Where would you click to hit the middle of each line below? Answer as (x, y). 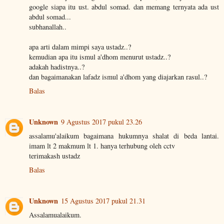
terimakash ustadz (54, 156)
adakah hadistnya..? (57, 67)
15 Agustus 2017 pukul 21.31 (103, 201)
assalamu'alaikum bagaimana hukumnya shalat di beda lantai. (124, 136)
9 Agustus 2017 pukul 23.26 (101, 122)
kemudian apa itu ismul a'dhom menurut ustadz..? (100, 57)
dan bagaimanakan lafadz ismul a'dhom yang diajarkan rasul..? (118, 77)
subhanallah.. (48, 27)
